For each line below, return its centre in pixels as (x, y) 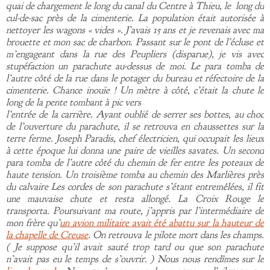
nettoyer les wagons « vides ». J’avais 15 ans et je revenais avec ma (135, 30)
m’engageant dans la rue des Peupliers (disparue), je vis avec (135, 54)
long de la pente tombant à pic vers (74, 102)
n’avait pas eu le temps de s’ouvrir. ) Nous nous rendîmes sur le (135, 259)
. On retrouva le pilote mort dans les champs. (176, 234)
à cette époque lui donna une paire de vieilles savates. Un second (135, 150)
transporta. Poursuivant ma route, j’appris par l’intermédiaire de (135, 210)
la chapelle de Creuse (47, 234)
